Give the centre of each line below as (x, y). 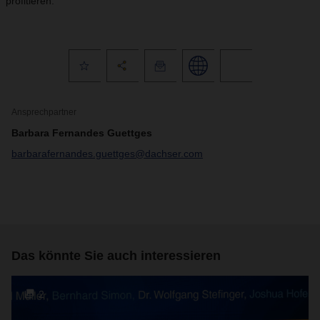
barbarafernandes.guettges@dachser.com (107, 154)
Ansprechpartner (44, 112)
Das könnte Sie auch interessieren (116, 256)
